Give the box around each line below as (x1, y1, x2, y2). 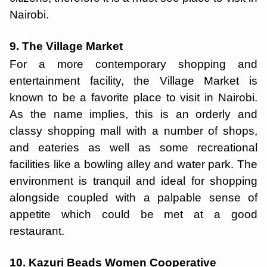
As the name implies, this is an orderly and (10, 108, 257, 120)
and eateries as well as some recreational (10, 141, 257, 154)
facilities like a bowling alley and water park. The (10, 158, 257, 170)
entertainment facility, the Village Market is (10, 74, 257, 87)
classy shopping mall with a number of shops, (10, 125, 257, 137)
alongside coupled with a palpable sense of (10, 191, 257, 204)
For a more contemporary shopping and (10, 58, 257, 70)
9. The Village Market (10, 40, 126, 52)
